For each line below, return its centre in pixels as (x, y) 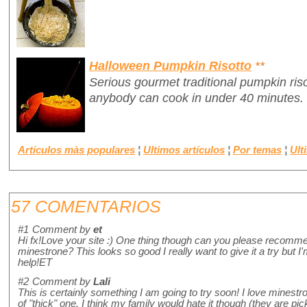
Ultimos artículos (184, 150)
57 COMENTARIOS (86, 207)
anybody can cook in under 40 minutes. (196, 97)
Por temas (257, 150)
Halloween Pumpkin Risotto (170, 65)
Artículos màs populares (76, 150)
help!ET (35, 263)
